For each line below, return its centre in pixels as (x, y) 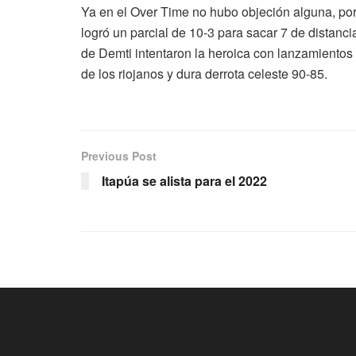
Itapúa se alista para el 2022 (184, 180)
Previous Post (119, 155)
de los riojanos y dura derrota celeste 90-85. (204, 73)
